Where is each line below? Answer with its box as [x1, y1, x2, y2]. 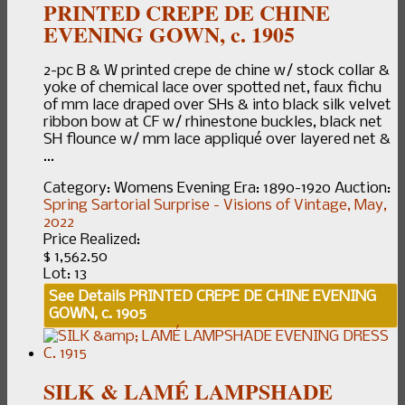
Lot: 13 [43, 266, 87, 284]
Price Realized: [43, 231, 140, 250]
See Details [49, 288, 126, 306]
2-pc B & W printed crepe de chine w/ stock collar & [43, 62, 390, 80]
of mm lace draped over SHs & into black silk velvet [43, 97, 391, 115]
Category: [43, 180, 114, 198]
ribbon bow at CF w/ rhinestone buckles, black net [43, 114, 382, 132]
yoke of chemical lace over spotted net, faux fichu [43, 80, 381, 98]
